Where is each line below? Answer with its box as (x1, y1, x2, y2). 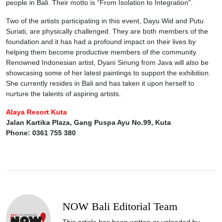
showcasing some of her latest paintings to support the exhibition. (6, 68, 211, 77)
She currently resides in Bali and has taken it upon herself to (6, 79, 194, 87)
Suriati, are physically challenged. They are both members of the (6, 27, 208, 35)
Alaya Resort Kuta (6, 108, 67, 116)
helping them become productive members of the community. (6, 48, 198, 56)
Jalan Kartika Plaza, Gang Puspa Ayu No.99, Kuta (6, 118, 171, 126)
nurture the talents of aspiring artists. (6, 89, 121, 98)
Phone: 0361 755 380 (6, 128, 76, 137)
